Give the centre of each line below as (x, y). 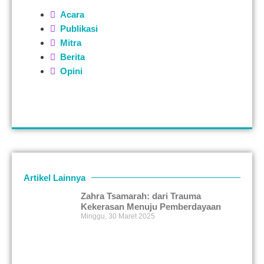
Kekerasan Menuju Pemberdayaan (151, 207)
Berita (72, 57)
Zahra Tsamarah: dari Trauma (141, 196)
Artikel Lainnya (55, 178)
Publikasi (79, 29)
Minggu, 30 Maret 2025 (118, 216)
